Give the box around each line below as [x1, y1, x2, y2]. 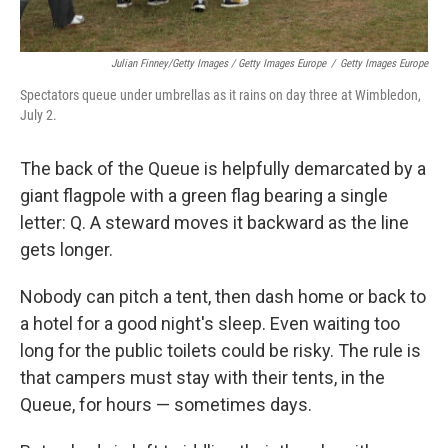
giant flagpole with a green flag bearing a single [20, 185, 388, 206]
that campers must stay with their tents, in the [20, 367, 385, 388]
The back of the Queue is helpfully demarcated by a [20, 158, 426, 179]
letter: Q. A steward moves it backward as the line [20, 212, 409, 233]
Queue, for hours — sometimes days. [20, 394, 312, 415]
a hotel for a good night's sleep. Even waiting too [20, 313, 400, 334]
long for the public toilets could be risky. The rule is [20, 340, 421, 361]
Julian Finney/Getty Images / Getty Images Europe [111, 57, 326, 70]
